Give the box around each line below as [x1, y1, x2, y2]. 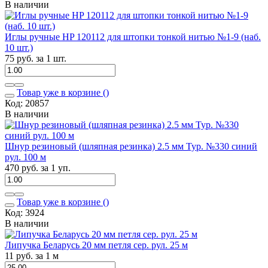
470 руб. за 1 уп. [5, 162, 71, 173]
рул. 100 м [5, 151, 46, 162]
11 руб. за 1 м [5, 250, 59, 261]
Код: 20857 [5, 98, 49, 108]
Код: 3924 [5, 207, 44, 218]
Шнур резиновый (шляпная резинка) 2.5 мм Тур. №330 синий [5, 141, 257, 151]
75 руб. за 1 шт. [5, 53, 66, 63]
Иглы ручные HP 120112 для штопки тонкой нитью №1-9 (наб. [5, 31, 261, 42]
